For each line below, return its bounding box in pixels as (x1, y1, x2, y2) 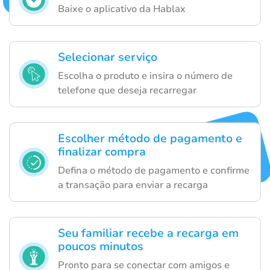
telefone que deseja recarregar (58, 84, 196, 98)
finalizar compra (58, 144, 146, 160)
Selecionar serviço (58, 49, 157, 66)
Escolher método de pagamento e (58, 131, 242, 147)
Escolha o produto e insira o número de (58, 69, 233, 83)
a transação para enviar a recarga (58, 178, 208, 192)
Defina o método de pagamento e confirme (58, 164, 250, 178)
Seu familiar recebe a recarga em (58, 225, 239, 242)
